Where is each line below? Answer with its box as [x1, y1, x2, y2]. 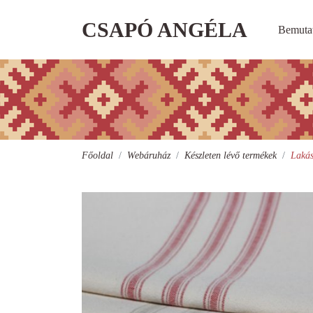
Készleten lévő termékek [184, 150, 277, 161]
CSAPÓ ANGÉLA [82, 18, 247, 41]
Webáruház [127, 150, 170, 161]
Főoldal [82, 150, 113, 161]
